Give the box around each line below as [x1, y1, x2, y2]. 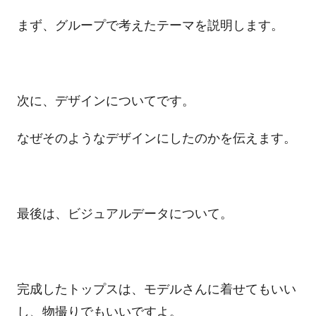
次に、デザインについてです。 [16, 93, 195, 108]
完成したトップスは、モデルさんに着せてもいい [16, 282, 296, 297]
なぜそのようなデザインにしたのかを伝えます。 [16, 131, 296, 146]
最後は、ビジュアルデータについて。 [16, 207, 233, 221]
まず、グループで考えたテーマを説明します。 [16, 18, 284, 32]
